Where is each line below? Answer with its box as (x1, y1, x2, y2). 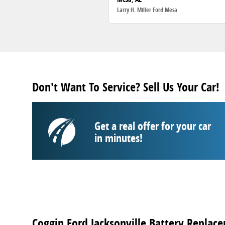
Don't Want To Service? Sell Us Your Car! (32, 78, 219, 95)
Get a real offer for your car (94, 118, 211, 134)
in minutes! (94, 130, 143, 146)
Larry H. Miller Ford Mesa (117, 6, 178, 15)
